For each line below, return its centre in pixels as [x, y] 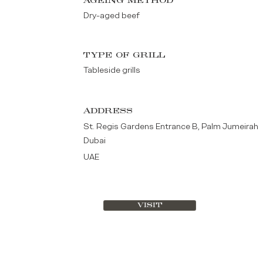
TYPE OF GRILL [124, 55]
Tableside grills [112, 70]
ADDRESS [108, 111]
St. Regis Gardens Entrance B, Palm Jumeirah [171, 127]
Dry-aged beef [112, 16]
